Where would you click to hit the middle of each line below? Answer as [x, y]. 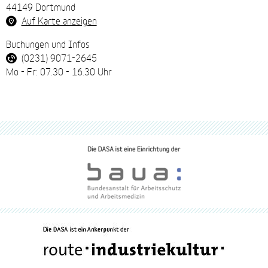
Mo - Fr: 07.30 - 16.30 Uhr [59, 71]
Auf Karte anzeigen [59, 20]
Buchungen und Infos [48, 43]
